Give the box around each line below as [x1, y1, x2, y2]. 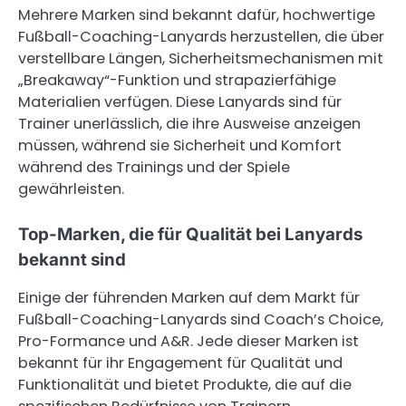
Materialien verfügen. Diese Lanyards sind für [18, 92, 342, 113]
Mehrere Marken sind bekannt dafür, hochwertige [18, 5, 375, 26]
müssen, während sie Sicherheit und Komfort [18, 135, 342, 157]
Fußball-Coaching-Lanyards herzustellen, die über [18, 26, 384, 48]
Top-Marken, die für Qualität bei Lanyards [18, 224, 362, 246]
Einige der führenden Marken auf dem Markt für [18, 287, 360, 309]
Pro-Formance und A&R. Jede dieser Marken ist [18, 331, 359, 353]
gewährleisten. [18, 179, 124, 200]
